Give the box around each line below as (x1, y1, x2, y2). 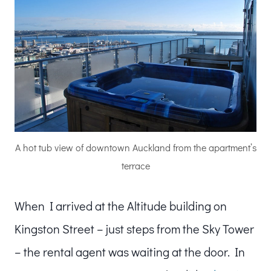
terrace (121, 158, 150, 172)
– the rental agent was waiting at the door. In (15, 243, 245, 260)
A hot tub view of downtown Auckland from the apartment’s (15, 140, 256, 154)
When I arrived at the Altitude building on (15, 197, 227, 214)
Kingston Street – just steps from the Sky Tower (15, 220, 254, 237)
